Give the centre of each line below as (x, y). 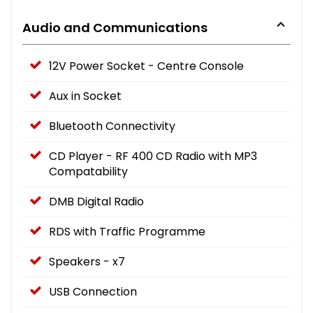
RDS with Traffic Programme (127, 231)
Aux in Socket (85, 96)
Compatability (88, 171)
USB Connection (93, 291)
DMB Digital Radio (96, 201)
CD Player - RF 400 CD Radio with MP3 (153, 156)
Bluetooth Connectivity (112, 126)
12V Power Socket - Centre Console (146, 66)
